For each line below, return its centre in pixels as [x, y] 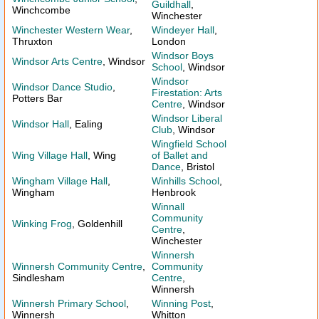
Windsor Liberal [187, 118]
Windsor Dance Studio [62, 87]
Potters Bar [37, 98]
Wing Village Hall [50, 155]
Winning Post [181, 303]
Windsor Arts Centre [57, 61]
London [169, 41]
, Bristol [198, 167]
